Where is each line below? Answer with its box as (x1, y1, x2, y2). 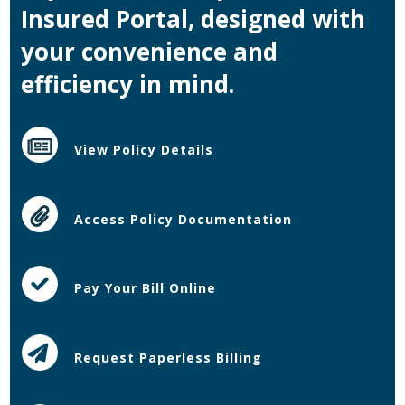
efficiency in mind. (21, 67, 235, 100)
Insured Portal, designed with (21, 2, 366, 35)
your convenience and (21, 34, 278, 68)
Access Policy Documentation (74, 210, 293, 228)
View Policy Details (74, 140, 214, 158)
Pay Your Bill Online (74, 278, 217, 297)
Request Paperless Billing (74, 348, 263, 366)
